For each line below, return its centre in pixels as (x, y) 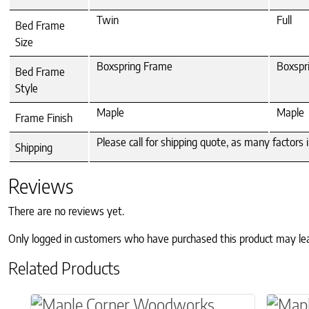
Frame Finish (44, 118)
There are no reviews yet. (66, 211)
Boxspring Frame (134, 66)
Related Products (64, 267)
